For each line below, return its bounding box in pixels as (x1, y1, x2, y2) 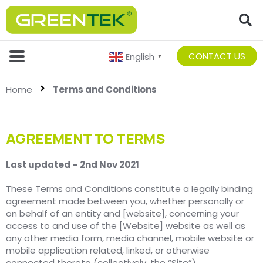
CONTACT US (188, 50, 245, 63)
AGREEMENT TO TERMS (6, 129, 165, 149)
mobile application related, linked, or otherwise (6, 244, 210, 257)
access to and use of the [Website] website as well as (6, 220, 245, 232)
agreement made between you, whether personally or (6, 195, 244, 208)
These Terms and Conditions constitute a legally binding (6, 183, 253, 195)
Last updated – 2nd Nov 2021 (6, 159, 139, 171)
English (125, 50, 154, 63)
